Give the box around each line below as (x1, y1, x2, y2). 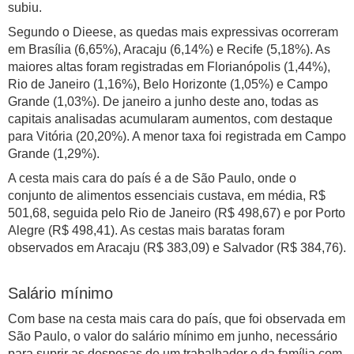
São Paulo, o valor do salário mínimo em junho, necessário (8, 330, 337, 344)
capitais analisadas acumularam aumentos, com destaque (8, 112, 333, 126)
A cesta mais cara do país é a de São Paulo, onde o (8, 171, 296, 186)
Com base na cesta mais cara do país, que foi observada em (8, 312, 345, 326)
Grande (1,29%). (8, 147, 100, 161)
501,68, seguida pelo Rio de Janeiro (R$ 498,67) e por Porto (8, 206, 345, 220)
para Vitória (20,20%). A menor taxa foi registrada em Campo (8, 130, 346, 144)
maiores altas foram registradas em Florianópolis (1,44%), (8, 60, 330, 74)
